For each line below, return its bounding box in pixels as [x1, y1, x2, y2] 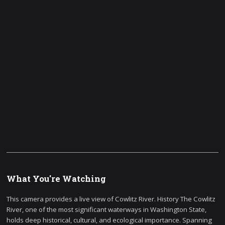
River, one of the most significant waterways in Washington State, [7, 204, 207, 214]
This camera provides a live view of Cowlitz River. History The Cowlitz [7, 194, 216, 203]
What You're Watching [7, 173, 106, 185]
